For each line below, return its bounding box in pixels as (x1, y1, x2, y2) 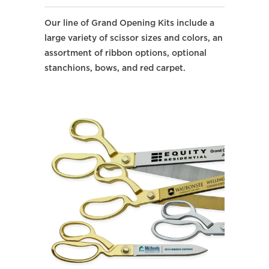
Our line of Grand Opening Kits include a (44, 19, 214, 27)
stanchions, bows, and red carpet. (44, 64, 186, 72)
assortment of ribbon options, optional (44, 49, 207, 57)
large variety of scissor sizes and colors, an (44, 34, 223, 42)
